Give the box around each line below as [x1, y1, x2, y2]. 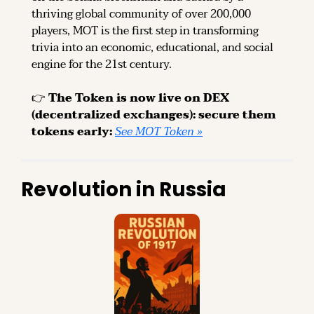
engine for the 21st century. [32, 54, 172, 74]
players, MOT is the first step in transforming [32, 20, 259, 41]
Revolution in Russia [21, 175, 226, 203]
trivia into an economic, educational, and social [32, 37, 273, 57]
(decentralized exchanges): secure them [32, 104, 276, 125]
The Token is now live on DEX [48, 88, 229, 108]
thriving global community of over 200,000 [32, 4, 251, 24]
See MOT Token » [115, 121, 203, 142]
